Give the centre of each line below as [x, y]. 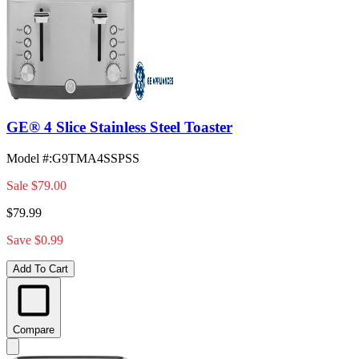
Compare [34, 329]
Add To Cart [40, 268]
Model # [28, 158]
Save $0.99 [35, 240]
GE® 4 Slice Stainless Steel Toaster [119, 127]
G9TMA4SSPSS [96, 158]
